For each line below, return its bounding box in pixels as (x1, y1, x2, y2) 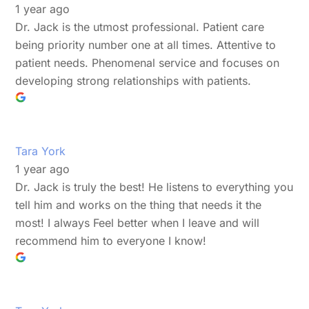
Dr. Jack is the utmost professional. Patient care (15, 19, 265, 34)
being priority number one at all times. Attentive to (15, 37, 277, 52)
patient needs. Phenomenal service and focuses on (15, 55, 280, 70)
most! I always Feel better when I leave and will (15, 215, 260, 230)
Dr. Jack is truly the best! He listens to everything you (15, 179, 294, 194)
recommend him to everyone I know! (15, 233, 207, 248)
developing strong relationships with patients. (15, 73, 252, 88)
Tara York (15, 143, 66, 158)
